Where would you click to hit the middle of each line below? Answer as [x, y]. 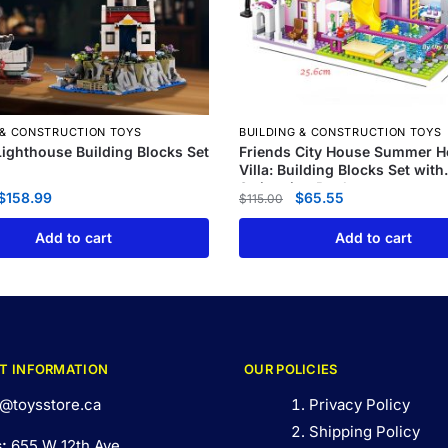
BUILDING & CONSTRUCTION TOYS [340, 132]
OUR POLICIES [291, 369]
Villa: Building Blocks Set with [341, 170]
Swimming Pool [292, 188]
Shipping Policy [364, 432]
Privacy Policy [359, 405]
